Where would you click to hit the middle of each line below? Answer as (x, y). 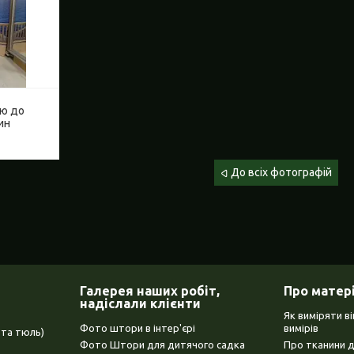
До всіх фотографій (281, 173)
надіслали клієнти (140, 304)
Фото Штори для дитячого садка (162, 345)
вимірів (301, 328)
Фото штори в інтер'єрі (137, 328)
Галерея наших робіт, (149, 291)
